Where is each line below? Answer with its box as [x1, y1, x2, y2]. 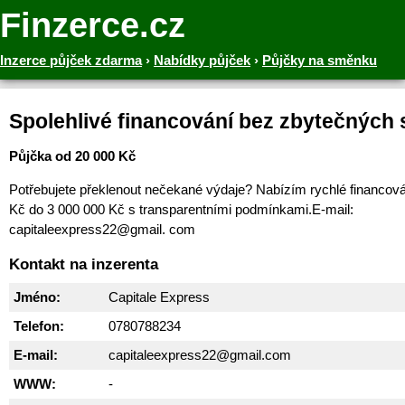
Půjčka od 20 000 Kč [9, 148, 136, 165]
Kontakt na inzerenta [9, 256, 158, 273]
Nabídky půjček [154, 52, 250, 68]
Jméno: [14, 288, 61, 305]
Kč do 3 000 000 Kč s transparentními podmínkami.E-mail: [9, 202, 353, 218]
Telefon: [14, 317, 64, 334]
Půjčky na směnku [262, 52, 377, 68]
